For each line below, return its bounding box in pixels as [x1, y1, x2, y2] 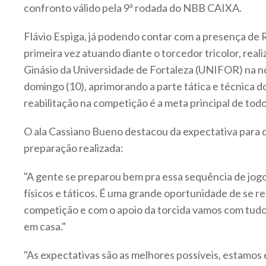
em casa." [24, 220, 66, 233]
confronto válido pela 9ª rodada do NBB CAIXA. [24, 1, 242, 15]
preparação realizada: [24, 141, 123, 155]
